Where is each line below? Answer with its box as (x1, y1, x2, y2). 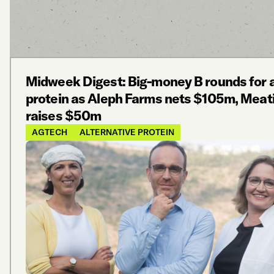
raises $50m (26, 106, 102, 124)
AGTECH (32, 126, 67, 138)
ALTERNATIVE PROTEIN (80, 126, 174, 138)
